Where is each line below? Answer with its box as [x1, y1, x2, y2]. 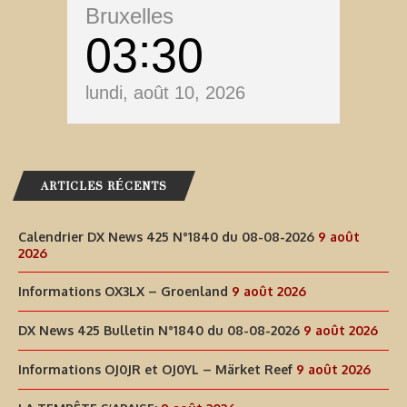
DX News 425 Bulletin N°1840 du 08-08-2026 [18, 323, 300, 339]
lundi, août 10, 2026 [85, 83, 245, 104]
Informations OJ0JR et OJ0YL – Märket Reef [18, 362, 293, 378]
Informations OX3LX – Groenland [18, 283, 228, 300]
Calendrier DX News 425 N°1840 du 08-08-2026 [18, 229, 314, 245]
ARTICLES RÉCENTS [41, 172, 167, 201]
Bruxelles [85, 4, 174, 29]
